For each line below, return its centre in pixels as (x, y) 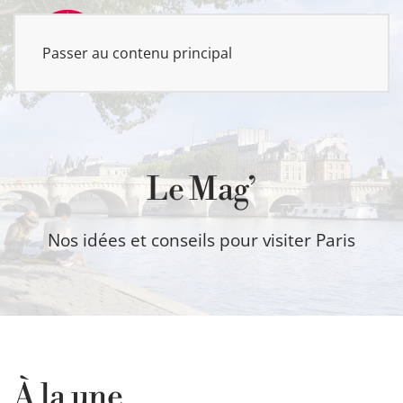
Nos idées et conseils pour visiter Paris (201, 240)
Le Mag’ (201, 190)
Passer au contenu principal (137, 53)
